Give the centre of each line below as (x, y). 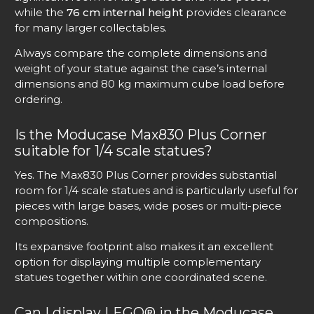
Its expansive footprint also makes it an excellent (144, 246)
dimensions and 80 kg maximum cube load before (150, 83)
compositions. (52, 221)
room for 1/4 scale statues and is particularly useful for (156, 190)
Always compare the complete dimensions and (141, 53)
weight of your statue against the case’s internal (141, 68)
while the (41, 12)
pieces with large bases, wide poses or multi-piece (148, 205)
